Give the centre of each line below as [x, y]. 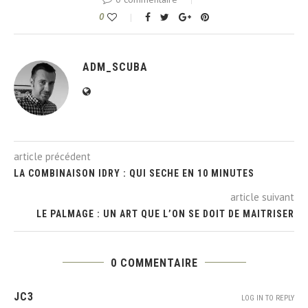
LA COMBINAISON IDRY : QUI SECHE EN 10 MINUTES [134, 173]
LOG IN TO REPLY [268, 298]
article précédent [52, 156]
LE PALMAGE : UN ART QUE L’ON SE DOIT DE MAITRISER [165, 213]
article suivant [262, 197]
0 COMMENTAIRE [154, 263]
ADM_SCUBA [115, 67]
